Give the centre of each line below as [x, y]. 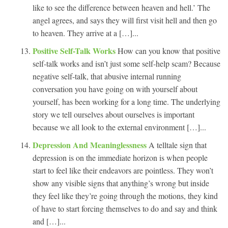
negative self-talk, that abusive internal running [107, 76]
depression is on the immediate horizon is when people [120, 157]
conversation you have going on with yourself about [115, 89]
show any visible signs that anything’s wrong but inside [121, 183]
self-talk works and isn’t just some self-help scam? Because [126, 63]
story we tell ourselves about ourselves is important [113, 114]
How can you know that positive [169, 50]
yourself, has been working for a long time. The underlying [126, 101]
